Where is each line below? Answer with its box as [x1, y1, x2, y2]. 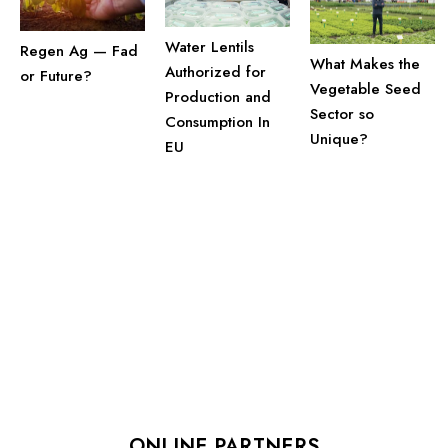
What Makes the [310, 53, 420, 76]
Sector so [310, 103, 374, 126]
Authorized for [165, 61, 266, 84]
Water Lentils [165, 36, 254, 59]
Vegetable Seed [310, 78, 421, 101]
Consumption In [165, 111, 270, 134]
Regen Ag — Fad [20, 40, 138, 63]
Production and [165, 86, 271, 109]
